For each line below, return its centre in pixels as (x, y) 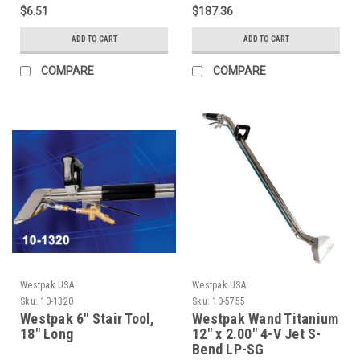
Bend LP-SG (228, 350)
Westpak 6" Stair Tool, (88, 319)
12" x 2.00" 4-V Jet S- (257, 334)
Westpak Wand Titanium (266, 319)
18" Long (47, 334)
